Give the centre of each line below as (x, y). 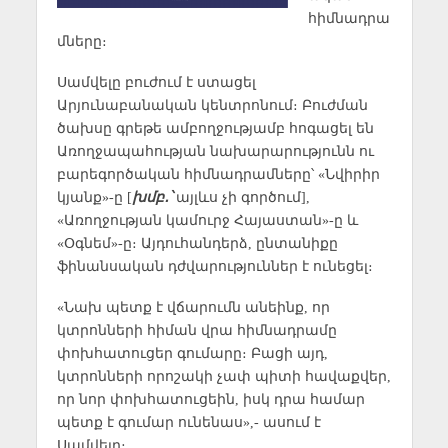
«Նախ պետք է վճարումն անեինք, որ (193, 306)
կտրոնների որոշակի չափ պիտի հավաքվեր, (223, 375)
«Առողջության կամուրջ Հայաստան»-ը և (207, 219)
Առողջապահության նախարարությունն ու (215, 150)
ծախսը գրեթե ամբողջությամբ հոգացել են (215, 127)
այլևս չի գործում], (240, 196)
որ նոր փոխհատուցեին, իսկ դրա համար (210, 398)
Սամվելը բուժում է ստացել (156, 81)
